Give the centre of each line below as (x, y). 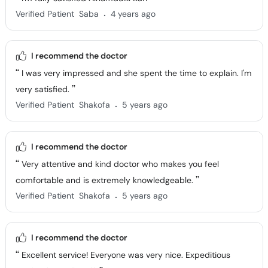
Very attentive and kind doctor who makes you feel (119, 164)
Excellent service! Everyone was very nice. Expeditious (124, 255)
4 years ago (133, 14)
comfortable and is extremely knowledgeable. (105, 180)
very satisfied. (43, 89)
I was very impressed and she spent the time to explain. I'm (135, 73)
